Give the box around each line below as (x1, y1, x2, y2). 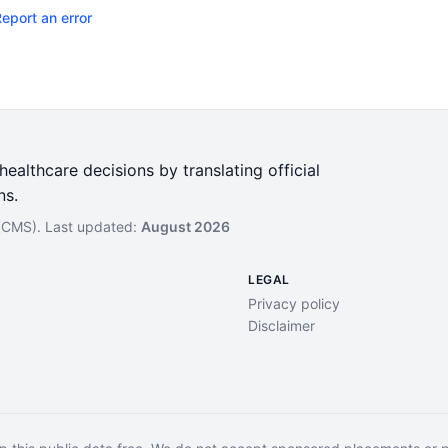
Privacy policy (248, 295, 340, 312)
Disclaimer (248, 317, 315, 334)
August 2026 (141, 218, 230, 235)
